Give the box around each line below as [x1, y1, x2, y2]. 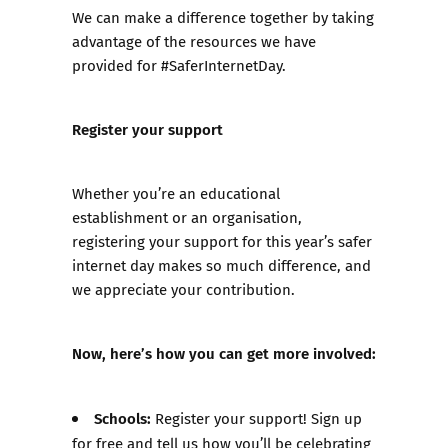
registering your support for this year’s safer [72, 230, 372, 253]
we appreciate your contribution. [72, 278, 295, 301]
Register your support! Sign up [151, 407, 363, 430]
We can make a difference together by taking [72, 6, 374, 29]
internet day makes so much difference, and [72, 254, 371, 277]
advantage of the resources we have [72, 30, 316, 53]
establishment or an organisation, [72, 206, 302, 229]
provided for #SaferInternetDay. [72, 54, 286, 77]
